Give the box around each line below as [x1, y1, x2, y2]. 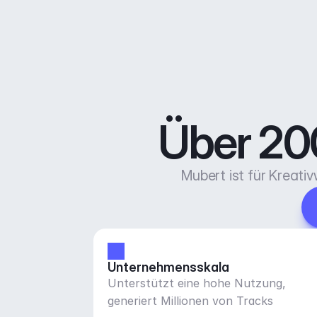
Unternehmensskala [108, 260, 230, 275]
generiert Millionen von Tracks [108, 294, 274, 308]
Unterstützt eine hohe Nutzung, [108, 276, 287, 290]
